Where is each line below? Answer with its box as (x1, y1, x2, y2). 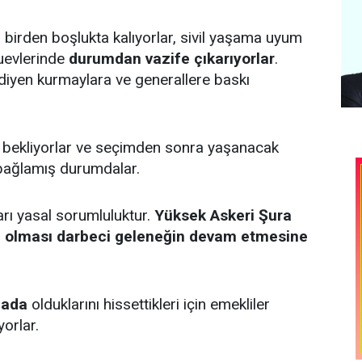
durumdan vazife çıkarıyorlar (69, 49, 275, 68)
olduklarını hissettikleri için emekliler (27, 295, 270, 314)
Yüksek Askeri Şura (154, 206, 292, 225)
